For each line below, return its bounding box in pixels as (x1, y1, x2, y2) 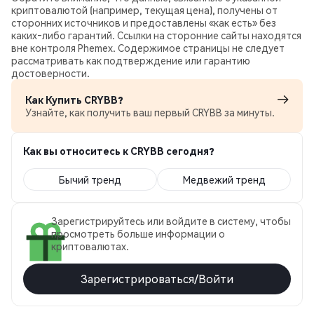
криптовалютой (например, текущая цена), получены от (11, 4, 278, 16)
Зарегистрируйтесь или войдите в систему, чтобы (51, 214, 291, 227)
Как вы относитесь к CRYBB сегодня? (23, 144, 214, 157)
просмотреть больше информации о (51, 227, 225, 240)
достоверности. (11, 67, 90, 79)
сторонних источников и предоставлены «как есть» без (11, 16, 276, 29)
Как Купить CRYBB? (25, 93, 123, 106)
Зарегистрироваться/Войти (81, 271, 233, 286)
